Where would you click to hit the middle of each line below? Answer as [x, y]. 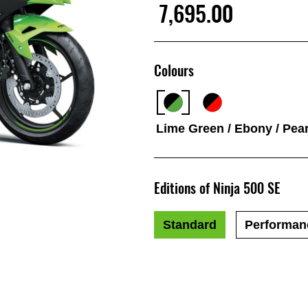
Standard [190, 224]
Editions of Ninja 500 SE [217, 188]
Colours [174, 71]
